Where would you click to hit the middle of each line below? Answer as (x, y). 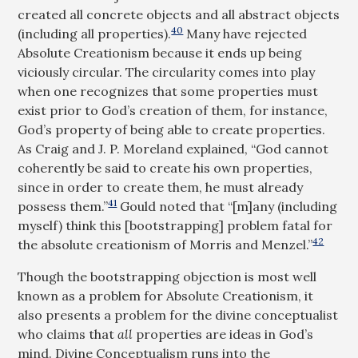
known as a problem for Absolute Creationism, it (166, 296)
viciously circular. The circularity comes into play (167, 72)
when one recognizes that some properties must (168, 91)
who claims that (68, 334)
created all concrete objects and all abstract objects (179, 14)
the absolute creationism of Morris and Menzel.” (165, 245)
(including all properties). (95, 34)
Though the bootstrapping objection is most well (167, 276)
